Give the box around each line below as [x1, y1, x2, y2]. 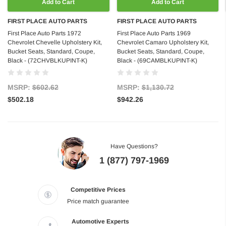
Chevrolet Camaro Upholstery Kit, [117, 39, 209, 46]
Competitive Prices [71, 186, 126, 194]
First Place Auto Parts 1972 [8, 30, 81, 37]
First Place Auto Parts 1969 [117, 30, 191, 37]
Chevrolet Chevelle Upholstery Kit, [8, 39, 102, 46]
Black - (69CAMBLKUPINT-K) [117, 57, 197, 65]
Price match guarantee [67, 198, 129, 205]
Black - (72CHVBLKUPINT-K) [8, 57, 87, 65]
